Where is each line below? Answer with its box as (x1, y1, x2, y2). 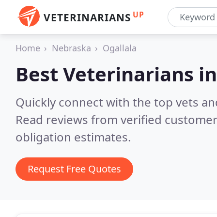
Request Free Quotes (28, 162, 121, 175)
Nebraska (52, 42, 91, 54)
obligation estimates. (15, 129, 131, 145)
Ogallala (103, 42, 137, 54)
